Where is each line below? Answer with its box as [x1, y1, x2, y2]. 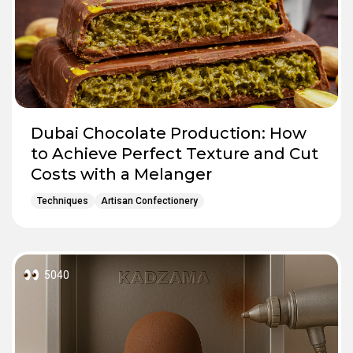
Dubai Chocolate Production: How [31, 123, 307, 143]
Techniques [37, 195, 88, 206]
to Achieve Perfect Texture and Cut [31, 143, 318, 163]
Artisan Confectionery [101, 195, 198, 206]
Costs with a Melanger [31, 164, 212, 184]
